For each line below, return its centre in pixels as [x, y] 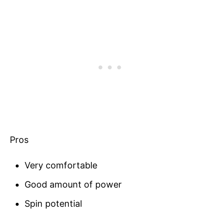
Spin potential [53, 204]
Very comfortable [61, 165]
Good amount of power [73, 185]
